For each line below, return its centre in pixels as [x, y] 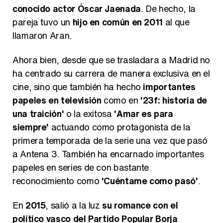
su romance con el [140, 205]
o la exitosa [89, 113]
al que [176, 22]
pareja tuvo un [43, 22]
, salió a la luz [74, 205]
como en [121, 100]
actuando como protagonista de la [120, 127]
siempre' [31, 127]
